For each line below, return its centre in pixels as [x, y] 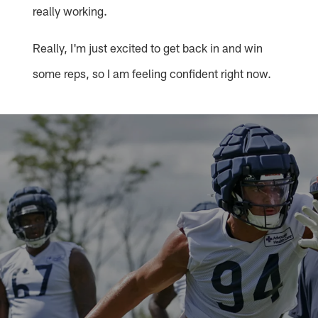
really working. [70, 11]
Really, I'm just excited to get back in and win [148, 48]
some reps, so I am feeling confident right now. [152, 73]
